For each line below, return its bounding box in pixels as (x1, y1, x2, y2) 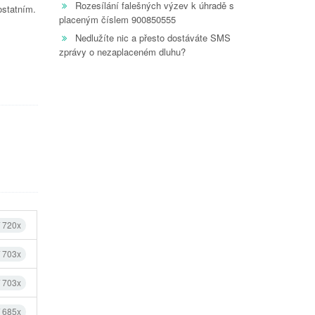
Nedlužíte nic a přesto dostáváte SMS (75, 31, 231, 44)
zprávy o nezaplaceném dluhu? (58, 45, 186, 58)
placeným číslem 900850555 (58, 13, 176, 26)
